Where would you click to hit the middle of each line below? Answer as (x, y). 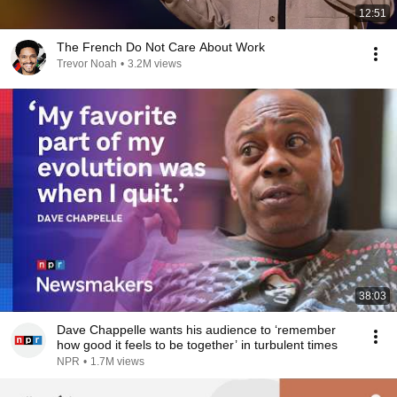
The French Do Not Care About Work (161, 47)
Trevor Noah (87, 64)
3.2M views (155, 64)
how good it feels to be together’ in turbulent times (197, 345)
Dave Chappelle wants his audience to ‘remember (196, 330)
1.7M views (117, 362)
